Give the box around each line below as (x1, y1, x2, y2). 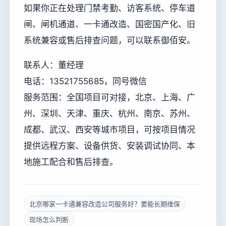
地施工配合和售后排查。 (24, 157, 118, 167)
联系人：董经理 (24, 60, 84, 71)
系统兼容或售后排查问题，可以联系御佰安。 (24, 35, 195, 46)
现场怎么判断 (29, 215, 69, 224)
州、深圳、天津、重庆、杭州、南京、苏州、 (24, 108, 195, 119)
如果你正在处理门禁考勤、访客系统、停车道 (24, 3, 195, 14)
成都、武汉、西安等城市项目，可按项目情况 (24, 125, 195, 135)
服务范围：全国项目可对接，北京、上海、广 (24, 92, 195, 103)
